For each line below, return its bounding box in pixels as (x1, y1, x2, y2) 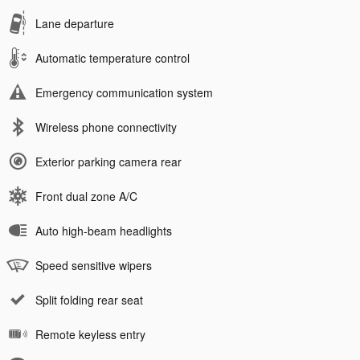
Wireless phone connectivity (35, 118, 177, 135)
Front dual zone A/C (35, 187, 137, 204)
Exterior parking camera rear (35, 153, 182, 170)
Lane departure (35, 14, 114, 31)
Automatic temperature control (35, 49, 190, 66)
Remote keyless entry (35, 325, 145, 342)
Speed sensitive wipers (35, 256, 152, 273)
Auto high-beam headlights (35, 222, 172, 239)
